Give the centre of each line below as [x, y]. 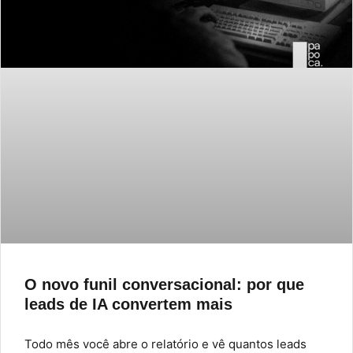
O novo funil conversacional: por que [164, 284]
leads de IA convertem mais [128, 304]
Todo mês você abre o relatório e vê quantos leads [165, 344]
